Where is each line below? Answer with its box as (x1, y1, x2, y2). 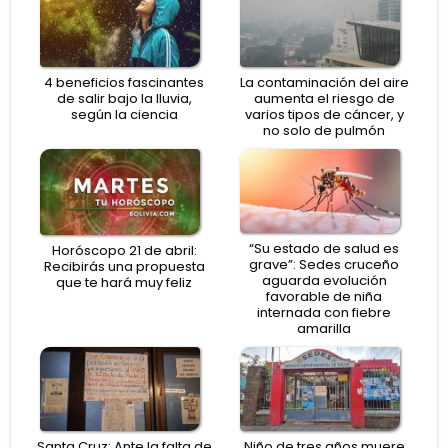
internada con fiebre (257, 302, 391, 322)
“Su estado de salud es (249, 238, 399, 258)
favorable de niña (266, 286, 382, 306)
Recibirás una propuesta (43, 257, 205, 277)
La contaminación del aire (239, 72, 409, 92)
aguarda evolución (261, 270, 387, 290)
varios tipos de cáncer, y (244, 104, 404, 124)
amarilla (297, 318, 351, 338)
